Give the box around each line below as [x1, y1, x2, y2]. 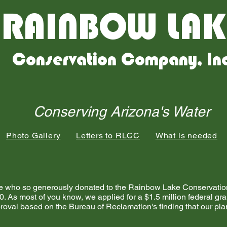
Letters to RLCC [76, 131, 140, 140]
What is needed [155, 131, 217, 140]
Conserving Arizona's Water [33, 103, 210, 120]
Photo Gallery [6, 131, 61, 140]
